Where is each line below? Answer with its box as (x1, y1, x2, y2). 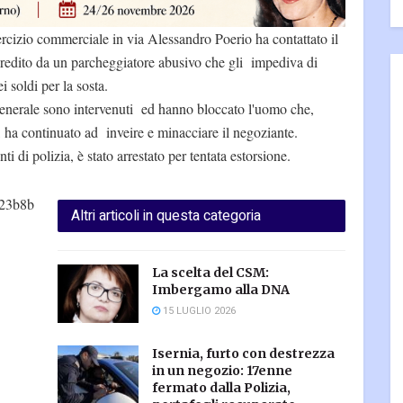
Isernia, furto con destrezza (152, 345, 335, 362)
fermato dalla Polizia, (152, 379, 291, 396)
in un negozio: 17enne (152, 362, 292, 379)
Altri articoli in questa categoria (71, 205, 261, 228)
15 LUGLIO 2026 (160, 303, 236, 319)
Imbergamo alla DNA (152, 282, 290, 299)
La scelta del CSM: (152, 264, 269, 282)
